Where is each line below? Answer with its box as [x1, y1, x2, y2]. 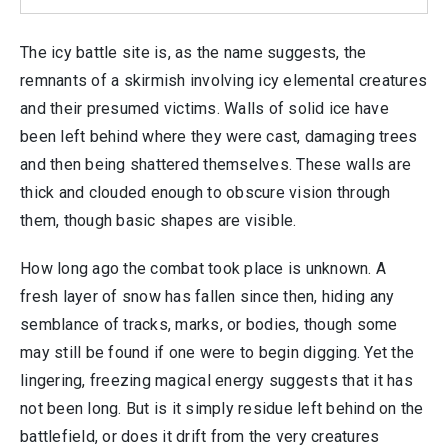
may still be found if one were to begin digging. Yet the [20, 343, 414, 362]
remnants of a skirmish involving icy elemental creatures [20, 71, 427, 90]
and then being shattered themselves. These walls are [20, 155, 411, 174]
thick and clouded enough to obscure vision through [20, 183, 391, 202]
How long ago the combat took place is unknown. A [20, 259, 386, 278]
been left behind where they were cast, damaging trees [20, 127, 418, 146]
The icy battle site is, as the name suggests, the [20, 43, 367, 62]
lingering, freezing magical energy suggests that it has [20, 371, 413, 390]
